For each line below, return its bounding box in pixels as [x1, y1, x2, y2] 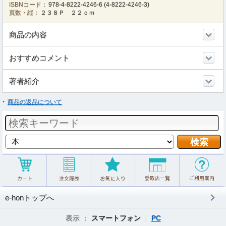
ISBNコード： [9, 1, 47, 8]
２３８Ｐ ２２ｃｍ [40, 9, 95, 16]
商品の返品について [8, 98, 62, 105]
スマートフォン [91, 214, 141, 222]
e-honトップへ [5, 193, 54, 202]
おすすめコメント [9, 53, 70, 62]
